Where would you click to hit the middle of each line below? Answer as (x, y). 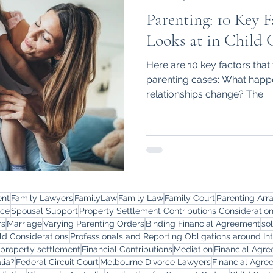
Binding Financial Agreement (203, 223)
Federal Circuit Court (57, 262)
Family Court (190, 198)
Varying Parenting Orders (94, 223)
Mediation (193, 249)
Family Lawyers (42, 198)
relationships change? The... (207, 94)
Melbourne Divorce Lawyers (155, 262)
